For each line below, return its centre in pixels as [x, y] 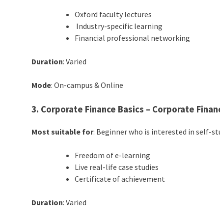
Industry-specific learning [119, 26]
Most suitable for [63, 132]
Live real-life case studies [117, 167]
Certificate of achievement [120, 179]
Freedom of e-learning [113, 155]
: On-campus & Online [87, 85]
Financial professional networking [133, 38]
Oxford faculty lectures [113, 14]
